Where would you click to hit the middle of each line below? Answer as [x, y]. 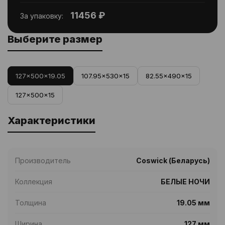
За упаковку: [42, 16]
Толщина [31, 203]
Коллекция [34, 182]
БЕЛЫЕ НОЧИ [185, 182]
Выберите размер [55, 39]
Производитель [43, 160]
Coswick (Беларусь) [173, 160]
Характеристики [51, 121]
